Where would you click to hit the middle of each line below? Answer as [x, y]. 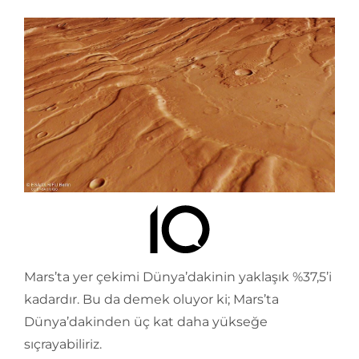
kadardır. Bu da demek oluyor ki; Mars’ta [151, 300]
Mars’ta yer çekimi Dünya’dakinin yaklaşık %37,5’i [178, 277]
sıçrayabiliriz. [63, 345]
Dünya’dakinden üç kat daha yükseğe [146, 322]
